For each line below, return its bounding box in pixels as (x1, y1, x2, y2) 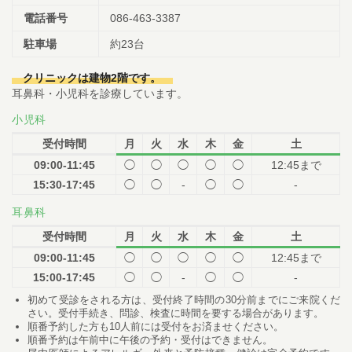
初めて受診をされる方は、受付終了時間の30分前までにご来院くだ (27, 293, 340, 306)
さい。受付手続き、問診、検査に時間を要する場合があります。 (27, 306, 324, 319)
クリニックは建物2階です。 (23, 71, 162, 85)
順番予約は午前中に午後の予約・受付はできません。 (27, 333, 273, 346)
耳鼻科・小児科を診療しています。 (12, 87, 188, 101)
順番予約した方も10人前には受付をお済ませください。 (27, 320, 284, 332)
